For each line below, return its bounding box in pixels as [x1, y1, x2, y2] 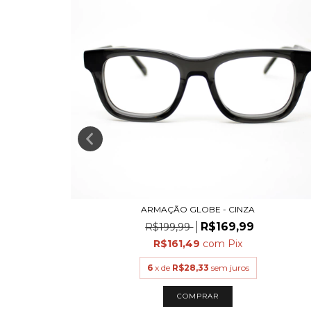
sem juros [210, 262, 249, 274]
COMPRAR [177, 292, 219, 301]
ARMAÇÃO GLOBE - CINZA [141, 204, 255, 215]
